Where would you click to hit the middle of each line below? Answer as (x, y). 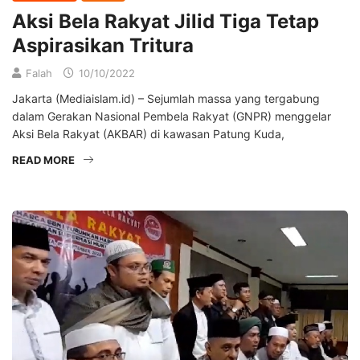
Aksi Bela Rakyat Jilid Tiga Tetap (166, 22)
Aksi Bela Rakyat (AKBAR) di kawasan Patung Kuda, (148, 134)
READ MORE (43, 160)
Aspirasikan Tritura (103, 46)
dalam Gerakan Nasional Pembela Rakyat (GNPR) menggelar (172, 117)
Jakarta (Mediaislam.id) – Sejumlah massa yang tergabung (166, 99)
